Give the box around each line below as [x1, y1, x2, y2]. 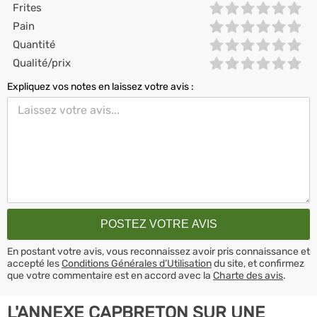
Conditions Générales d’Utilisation [62, 257, 212, 270]
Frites [13, 1, 42, 14]
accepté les [7, 257, 62, 270]
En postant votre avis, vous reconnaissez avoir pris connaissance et [7, 245, 310, 258]
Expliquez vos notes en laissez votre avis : [7, 81, 194, 93]
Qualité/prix [13, 57, 71, 69]
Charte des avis [213, 269, 283, 282]
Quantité [13, 38, 55, 51]
